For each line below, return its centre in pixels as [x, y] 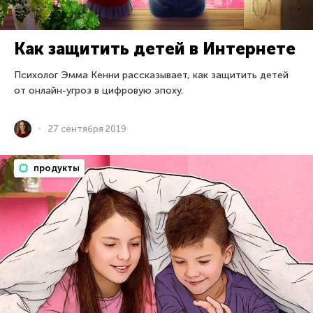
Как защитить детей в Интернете [155, 48]
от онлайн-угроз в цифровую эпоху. [99, 90]
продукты [56, 168]
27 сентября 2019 [87, 129]
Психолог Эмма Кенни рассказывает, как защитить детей [151, 75]
